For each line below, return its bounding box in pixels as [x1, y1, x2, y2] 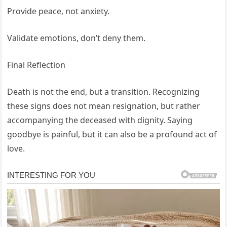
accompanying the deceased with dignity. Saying [7, 114, 193, 126]
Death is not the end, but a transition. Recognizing [7, 86, 200, 97]
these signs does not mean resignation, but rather [7, 100, 201, 111]
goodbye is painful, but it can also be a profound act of [7, 128, 217, 140]
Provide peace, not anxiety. [7, 5, 110, 17]
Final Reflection [7, 59, 66, 70]
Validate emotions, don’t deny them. [7, 32, 146, 44]
